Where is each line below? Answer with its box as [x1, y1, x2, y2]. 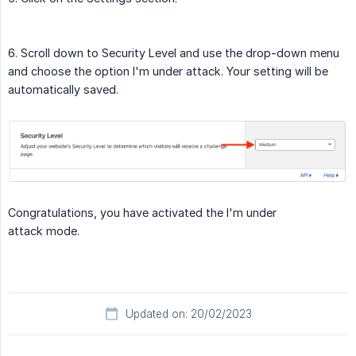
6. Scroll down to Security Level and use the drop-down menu [8, 45, 339, 60]
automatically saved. [8, 82, 118, 96]
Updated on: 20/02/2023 [125, 308, 252, 321]
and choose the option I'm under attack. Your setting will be [8, 64, 328, 78]
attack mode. [8, 224, 79, 238]
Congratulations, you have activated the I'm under [8, 206, 277, 220]
